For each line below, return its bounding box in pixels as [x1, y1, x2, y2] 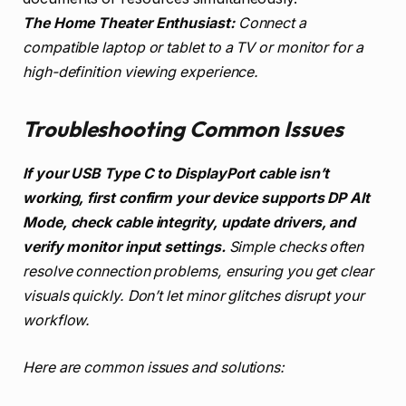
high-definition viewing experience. [23, 63, 259, 81]
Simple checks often [225, 238, 364, 256]
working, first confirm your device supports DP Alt [23, 189, 371, 208]
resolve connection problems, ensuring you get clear [23, 263, 373, 281]
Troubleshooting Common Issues [23, 115, 343, 143]
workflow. [23, 312, 91, 330]
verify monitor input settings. [23, 238, 226, 256]
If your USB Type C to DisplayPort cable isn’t [23, 165, 330, 183]
